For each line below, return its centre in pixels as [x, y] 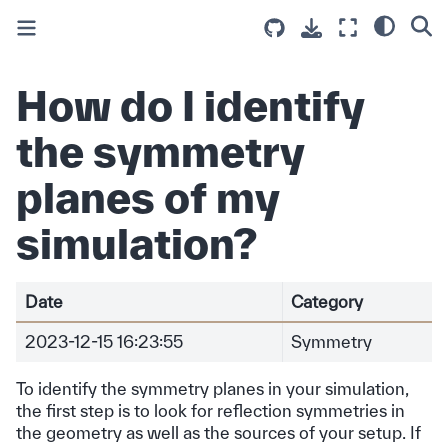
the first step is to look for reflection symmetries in [210, 410]
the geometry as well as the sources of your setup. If [218, 432]
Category [327, 301]
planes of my [148, 196]
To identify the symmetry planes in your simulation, [212, 388]
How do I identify [190, 104]
